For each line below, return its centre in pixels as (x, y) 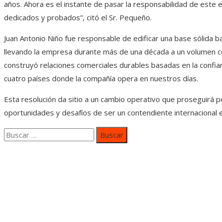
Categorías (31, 162)
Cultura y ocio (47, 213)
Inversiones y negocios (63, 187)
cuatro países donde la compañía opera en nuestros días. (101, 79)
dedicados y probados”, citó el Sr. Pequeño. (78, 18)
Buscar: (16, 133)
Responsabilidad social (62, 200)
